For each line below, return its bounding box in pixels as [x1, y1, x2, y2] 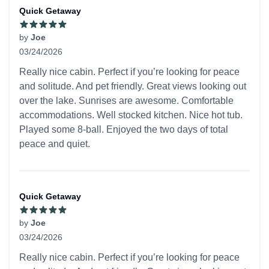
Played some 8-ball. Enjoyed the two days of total [19, 124, 228, 134]
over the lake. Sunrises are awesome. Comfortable [19, 95, 234, 106]
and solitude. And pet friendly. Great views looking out [19, 81, 246, 91]
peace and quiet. [19, 139, 90, 149]
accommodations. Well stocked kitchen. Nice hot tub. [19, 110, 243, 120]
